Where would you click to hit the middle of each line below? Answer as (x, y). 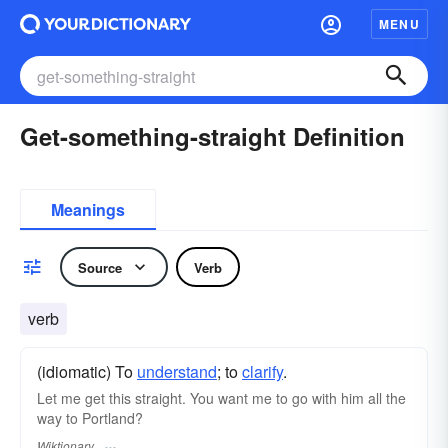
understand (177, 371)
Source (100, 267)
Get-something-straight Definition (212, 136)
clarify (262, 371)
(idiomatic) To (87, 371)
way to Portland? (90, 418)
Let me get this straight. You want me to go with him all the (221, 398)
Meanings (88, 209)
